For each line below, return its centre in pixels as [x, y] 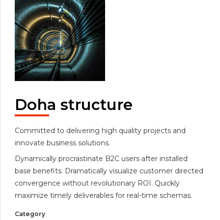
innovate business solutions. [62, 143]
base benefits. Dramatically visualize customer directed [109, 171]
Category [30, 214]
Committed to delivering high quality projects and [100, 131]
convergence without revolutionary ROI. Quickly [97, 183]
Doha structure [74, 105]
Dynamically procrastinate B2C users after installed [101, 159]
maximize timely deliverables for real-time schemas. [103, 196]
